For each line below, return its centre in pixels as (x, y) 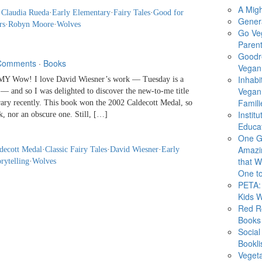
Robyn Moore (31, 25)
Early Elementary (81, 13)
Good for (168, 13)
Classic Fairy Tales (76, 150)
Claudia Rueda (25, 13)
